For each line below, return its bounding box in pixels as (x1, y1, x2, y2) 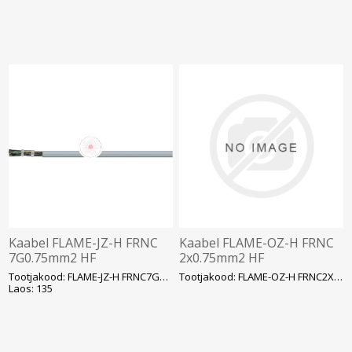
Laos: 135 (9, 281, 53, 296)
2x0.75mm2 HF (179, 249, 265, 267)
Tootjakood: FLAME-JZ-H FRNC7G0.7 (159, 269, 169, 284)
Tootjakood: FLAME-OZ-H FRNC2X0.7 (334, 269, 343, 284)
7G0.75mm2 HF (9, 249, 97, 267)
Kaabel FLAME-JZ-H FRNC (9, 234, 159, 252)
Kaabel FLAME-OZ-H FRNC (179, 234, 335, 252)
